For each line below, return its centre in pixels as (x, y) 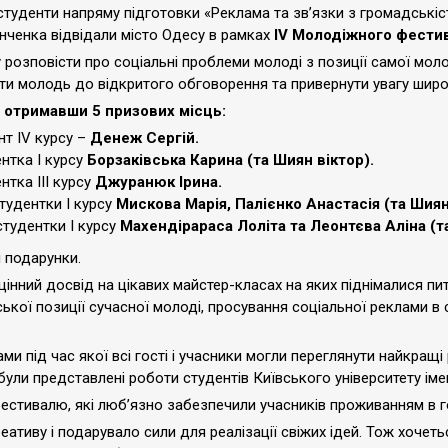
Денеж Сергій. (144, 138)
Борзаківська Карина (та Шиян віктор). (230, 160)
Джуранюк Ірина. (158, 182)
